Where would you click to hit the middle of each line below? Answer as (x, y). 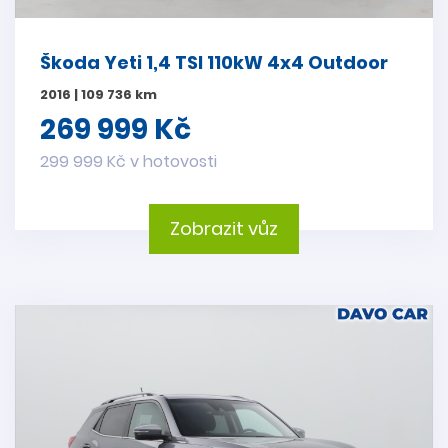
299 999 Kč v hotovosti (128, 162)
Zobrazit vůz (224, 229)
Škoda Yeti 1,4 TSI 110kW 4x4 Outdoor (214, 63)
